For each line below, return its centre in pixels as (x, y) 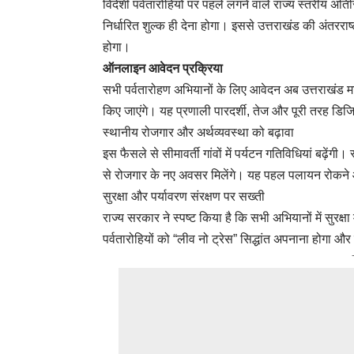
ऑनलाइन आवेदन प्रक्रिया (163, 68)
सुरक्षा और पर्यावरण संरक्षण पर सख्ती (184, 196)
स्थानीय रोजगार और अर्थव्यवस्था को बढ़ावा (198, 132)
